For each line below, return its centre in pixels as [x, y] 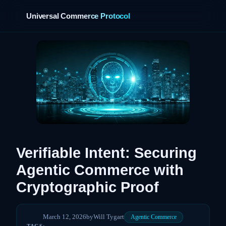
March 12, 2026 [65, 217]
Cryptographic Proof [88, 187]
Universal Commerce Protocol [78, 16]
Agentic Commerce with [100, 170]
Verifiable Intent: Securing [106, 153]
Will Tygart [109, 217]
